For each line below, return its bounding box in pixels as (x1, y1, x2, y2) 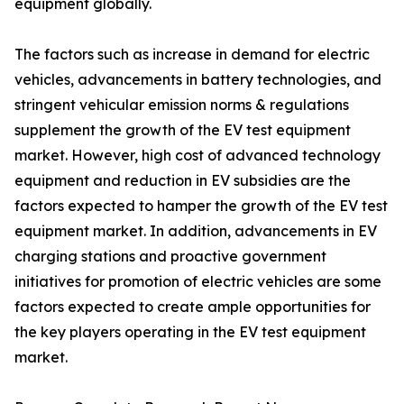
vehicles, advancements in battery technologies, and (14, 70, 381, 88)
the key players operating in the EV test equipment (14, 323, 366, 341)
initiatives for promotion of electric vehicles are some (14, 272, 381, 290)
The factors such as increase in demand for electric (14, 45, 370, 63)
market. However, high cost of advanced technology (14, 146, 381, 164)
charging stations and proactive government (14, 247, 326, 265)
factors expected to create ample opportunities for (14, 298, 371, 316)
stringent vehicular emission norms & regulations (14, 96, 349, 114)
